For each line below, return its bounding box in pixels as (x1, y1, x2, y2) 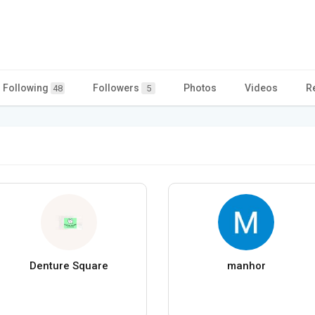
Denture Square (29, 259, 108, 272)
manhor (226, 259, 266, 272)
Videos (245, 82, 278, 94)
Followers (93, 82, 141, 94)
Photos (184, 82, 217, 94)
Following (3, 82, 51, 94)
